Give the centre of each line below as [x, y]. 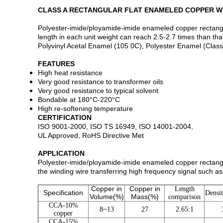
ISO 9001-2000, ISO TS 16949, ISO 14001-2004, [115, 126]
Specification [63, 193]
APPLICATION [61, 153]
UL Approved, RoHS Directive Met [91, 135]
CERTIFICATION [65, 117]
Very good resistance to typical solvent [98, 91]
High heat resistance [70, 73]
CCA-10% [63, 205]
